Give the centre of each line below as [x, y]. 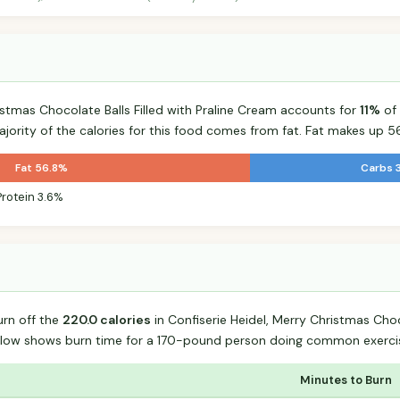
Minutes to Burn [346, 380]
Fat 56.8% [42, 168]
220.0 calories [107, 320]
